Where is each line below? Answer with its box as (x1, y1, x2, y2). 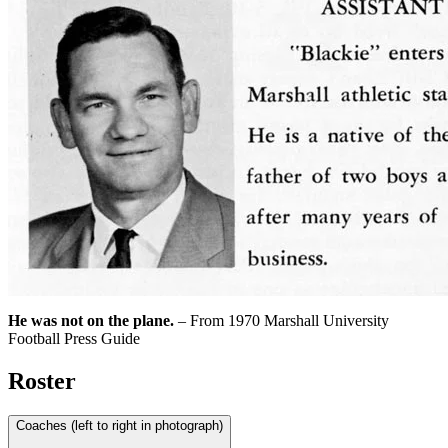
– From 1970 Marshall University (174, 311, 389, 329)
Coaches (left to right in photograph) (16, 417, 223, 433)
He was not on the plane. (8, 311, 174, 329)
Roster (8, 367, 76, 394)
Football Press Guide (8, 329, 140, 347)
